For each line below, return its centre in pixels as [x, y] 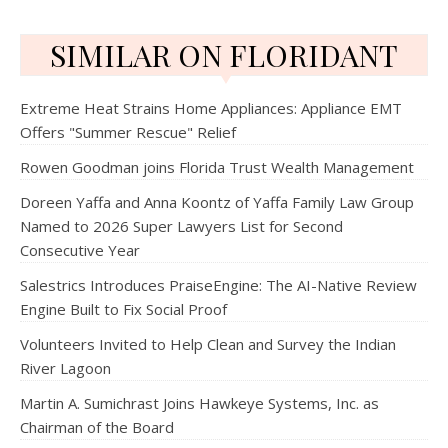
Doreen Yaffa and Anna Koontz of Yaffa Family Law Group [217, 202]
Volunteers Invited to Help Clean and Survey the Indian [208, 344]
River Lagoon [65, 368]
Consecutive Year [80, 250]
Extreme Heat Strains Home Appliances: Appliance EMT [211, 108]
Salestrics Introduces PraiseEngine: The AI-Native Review [218, 285]
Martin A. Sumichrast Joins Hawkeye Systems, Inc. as [199, 403]
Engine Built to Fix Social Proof [123, 309]
